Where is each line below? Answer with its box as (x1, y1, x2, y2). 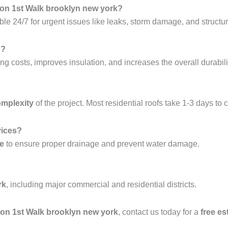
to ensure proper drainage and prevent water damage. (4, 139, 199, 149)
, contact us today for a (118, 208, 201, 217)
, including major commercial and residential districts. (6, 180, 196, 189)
